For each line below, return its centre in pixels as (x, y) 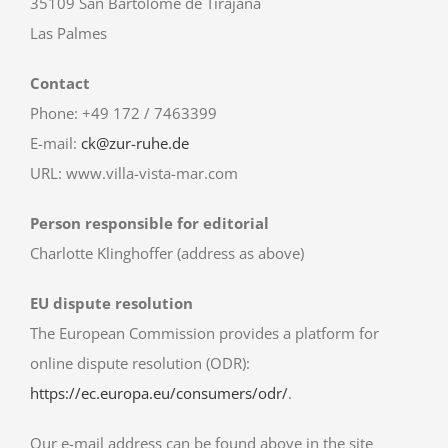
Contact (60, 82)
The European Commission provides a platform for (204, 332)
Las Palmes (68, 32)
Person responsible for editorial (149, 222)
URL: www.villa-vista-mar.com (134, 172)
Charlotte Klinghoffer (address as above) (167, 252)
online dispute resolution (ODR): (140, 362)
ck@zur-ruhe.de (135, 142)
